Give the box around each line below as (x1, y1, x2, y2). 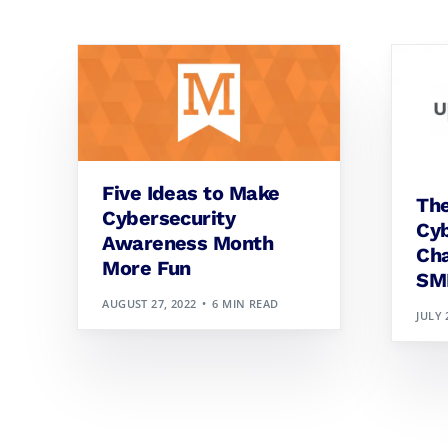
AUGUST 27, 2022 (102, 295, 197, 311)
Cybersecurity (102, 206, 236, 231)
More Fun (102, 256, 191, 281)
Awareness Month (102, 231, 274, 256)
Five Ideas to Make (102, 181, 280, 206)
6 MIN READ (212, 295, 279, 311)
